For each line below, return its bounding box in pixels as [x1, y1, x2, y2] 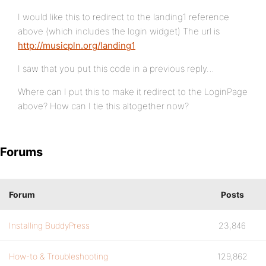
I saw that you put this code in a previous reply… [18, 63, 214, 74]
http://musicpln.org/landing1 [18, 40, 135, 51]
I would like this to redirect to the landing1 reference [18, 11, 229, 23]
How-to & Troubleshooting [9, 251, 108, 261]
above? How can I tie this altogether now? [18, 100, 189, 112]
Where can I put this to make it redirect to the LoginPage [18, 86, 248, 97]
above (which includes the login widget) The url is [18, 26, 220, 37]
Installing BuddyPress [9, 220, 90, 230]
